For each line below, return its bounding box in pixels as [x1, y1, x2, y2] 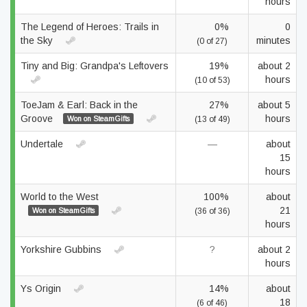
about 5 [258, 99, 291, 110]
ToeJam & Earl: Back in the [21, 99, 138, 110]
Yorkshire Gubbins [21, 244, 104, 255]
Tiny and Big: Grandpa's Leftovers [21, 60, 169, 71]
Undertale [21, 138, 66, 149]
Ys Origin [21, 283, 64, 294]
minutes [256, 35, 291, 46]
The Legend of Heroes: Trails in [21, 21, 159, 32]
